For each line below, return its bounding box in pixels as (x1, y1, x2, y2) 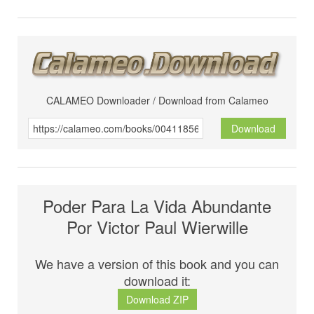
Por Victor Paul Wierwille (66, 214, 248, 240)
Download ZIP (125, 292, 189, 307)
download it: (123, 271, 191, 290)
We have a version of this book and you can (35, 254, 279, 273)
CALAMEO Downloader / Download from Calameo (46, 93, 268, 108)
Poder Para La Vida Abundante (43, 193, 271, 219)
